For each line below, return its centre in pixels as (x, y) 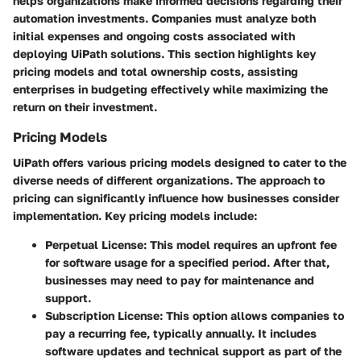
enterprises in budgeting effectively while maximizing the (170, 89)
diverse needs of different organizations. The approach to (169, 180)
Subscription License (102, 316)
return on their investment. (85, 107)
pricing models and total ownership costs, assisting (156, 72)
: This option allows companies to (252, 316)
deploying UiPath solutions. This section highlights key (164, 54)
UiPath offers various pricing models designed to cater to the (180, 163)
